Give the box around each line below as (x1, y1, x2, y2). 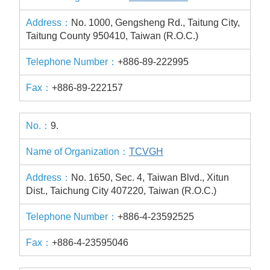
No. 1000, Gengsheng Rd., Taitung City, (71, 17, 240, 28)
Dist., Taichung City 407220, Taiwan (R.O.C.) (26, 186, 216, 196)
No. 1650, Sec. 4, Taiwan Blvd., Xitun (71, 172, 229, 183)
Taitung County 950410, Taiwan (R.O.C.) (26, 31, 198, 41)
